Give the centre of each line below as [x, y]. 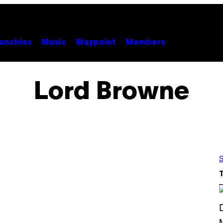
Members [146, 43]
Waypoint [96, 43]
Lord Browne [111, 92]
